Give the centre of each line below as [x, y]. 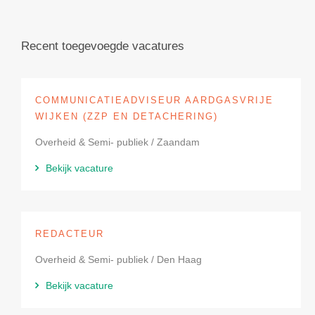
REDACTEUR [70, 234]
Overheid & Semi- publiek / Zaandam [117, 142]
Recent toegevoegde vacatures [103, 46]
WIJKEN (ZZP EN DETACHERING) [127, 116]
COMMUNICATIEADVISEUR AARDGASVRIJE [154, 100]
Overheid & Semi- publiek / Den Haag [118, 259]
